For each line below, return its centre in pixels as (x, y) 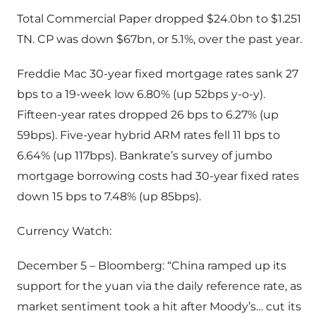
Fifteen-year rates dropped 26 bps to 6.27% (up (148, 115)
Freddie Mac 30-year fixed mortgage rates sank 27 (158, 74)
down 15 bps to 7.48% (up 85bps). (109, 197)
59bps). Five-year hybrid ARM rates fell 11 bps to (148, 135)
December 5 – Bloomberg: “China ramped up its (152, 266)
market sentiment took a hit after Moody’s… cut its (159, 307)
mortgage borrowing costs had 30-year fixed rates (158, 176)
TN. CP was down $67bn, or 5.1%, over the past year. (159, 39)
